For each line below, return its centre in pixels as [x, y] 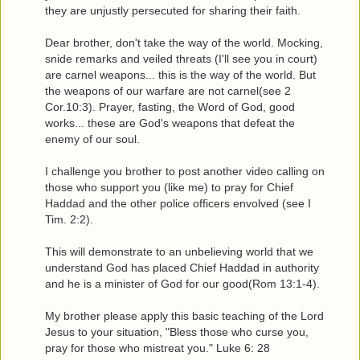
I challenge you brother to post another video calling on [185, 171]
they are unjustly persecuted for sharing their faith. [173, 10]
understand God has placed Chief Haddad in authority [182, 267]
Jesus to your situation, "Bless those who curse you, [177, 331]
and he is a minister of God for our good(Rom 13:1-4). [182, 283]
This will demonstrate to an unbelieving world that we [179, 251]
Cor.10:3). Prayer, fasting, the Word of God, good [170, 106]
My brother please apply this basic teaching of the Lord [184, 315]
